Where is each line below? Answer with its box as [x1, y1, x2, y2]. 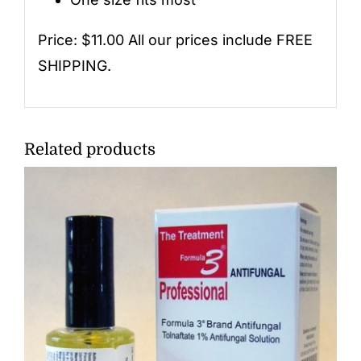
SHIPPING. [37, 56, 111, 74]
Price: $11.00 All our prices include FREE [37, 31, 313, 48]
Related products [23, 140, 156, 160]
